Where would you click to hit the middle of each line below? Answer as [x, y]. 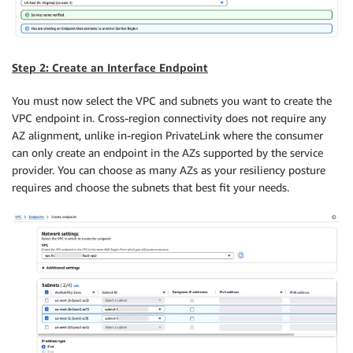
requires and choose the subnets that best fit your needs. [150, 187]
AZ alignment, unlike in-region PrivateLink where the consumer [167, 135]
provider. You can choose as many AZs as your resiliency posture [169, 169]
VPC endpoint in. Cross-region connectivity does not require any [169, 117]
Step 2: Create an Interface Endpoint [110, 67]
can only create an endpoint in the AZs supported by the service [167, 152]
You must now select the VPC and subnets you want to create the [172, 100]
